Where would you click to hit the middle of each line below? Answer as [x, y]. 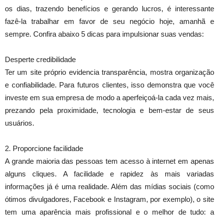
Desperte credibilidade [40, 60]
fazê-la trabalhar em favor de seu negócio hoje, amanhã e [109, 22]
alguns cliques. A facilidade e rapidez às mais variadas [109, 174]
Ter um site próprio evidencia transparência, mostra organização [109, 72]
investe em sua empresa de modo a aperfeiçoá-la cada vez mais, [109, 98]
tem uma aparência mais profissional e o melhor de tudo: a [109, 212]
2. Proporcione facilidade [44, 149]
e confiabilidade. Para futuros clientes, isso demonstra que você [109, 85]
